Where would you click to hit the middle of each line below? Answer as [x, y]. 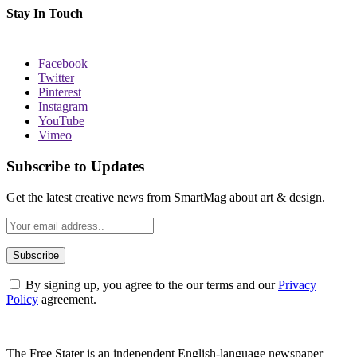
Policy [22, 299]
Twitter [56, 78]
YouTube [61, 121]
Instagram [63, 107]
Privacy [297, 284]
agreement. [67, 299]
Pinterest [60, 92]
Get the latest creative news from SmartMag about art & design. [166, 197]
